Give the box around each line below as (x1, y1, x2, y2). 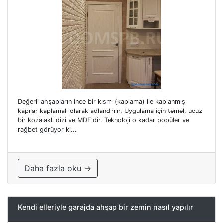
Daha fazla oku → (24, 163, 91, 174)
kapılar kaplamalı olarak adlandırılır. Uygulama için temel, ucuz (18, 107, 202, 115)
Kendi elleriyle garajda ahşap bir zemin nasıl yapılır (18, 203, 193, 212)
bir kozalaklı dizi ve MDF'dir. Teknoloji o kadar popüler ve (18, 116, 189, 124)
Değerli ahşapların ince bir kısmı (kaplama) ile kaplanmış (18, 98, 185, 106)
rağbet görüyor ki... (18, 126, 77, 134)
